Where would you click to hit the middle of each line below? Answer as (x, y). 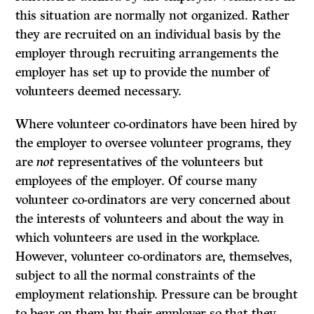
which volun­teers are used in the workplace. (138, 238)
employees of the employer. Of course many (137, 181)
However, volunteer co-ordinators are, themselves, (154, 257)
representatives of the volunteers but (159, 162)
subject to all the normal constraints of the (136, 276)
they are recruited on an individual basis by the (148, 35)
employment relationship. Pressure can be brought (157, 295)
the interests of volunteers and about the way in (150, 219)
